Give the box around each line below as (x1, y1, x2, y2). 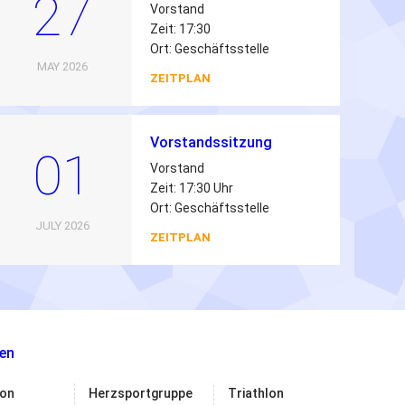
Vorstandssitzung (149, 134, 272, 151)
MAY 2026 (36, 60, 88, 73)
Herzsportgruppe (89, 386, 193, 400)
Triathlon (228, 386, 284, 400)
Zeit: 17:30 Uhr (149, 181, 233, 195)
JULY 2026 (34, 219, 89, 232)
